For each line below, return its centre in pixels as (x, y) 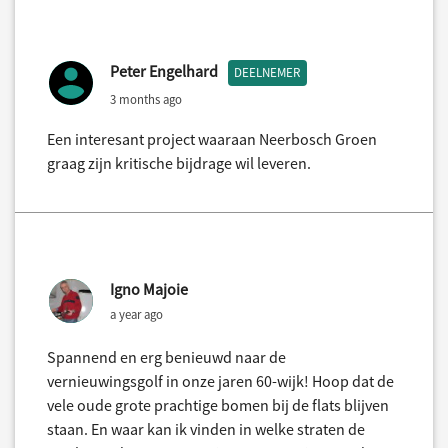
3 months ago (146, 98)
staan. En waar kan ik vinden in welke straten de (206, 429)
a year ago (136, 314)
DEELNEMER (267, 73)
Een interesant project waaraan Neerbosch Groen (212, 139)
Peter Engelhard (164, 71)
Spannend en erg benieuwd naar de (166, 357)
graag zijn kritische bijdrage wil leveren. (179, 163)
